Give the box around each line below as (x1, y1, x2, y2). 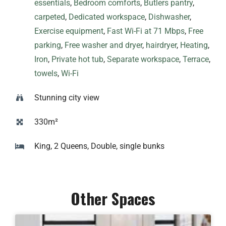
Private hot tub (51, 54, 103, 65)
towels (34, 69, 58, 79)
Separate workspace (107, 54, 179, 65)
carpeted (34, 12, 65, 22)
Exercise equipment (34, 26, 103, 36)
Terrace (183, 54, 209, 65)
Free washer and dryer (65, 40, 142, 50)
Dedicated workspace (69, 12, 145, 22)
